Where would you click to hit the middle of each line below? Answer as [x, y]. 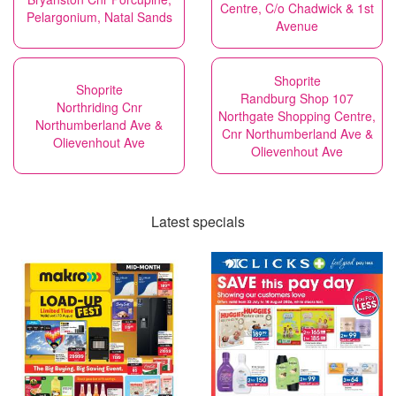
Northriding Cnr [99, 107]
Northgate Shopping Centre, [297, 116]
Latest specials [198, 221]
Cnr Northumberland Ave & [297, 133]
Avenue [297, 26]
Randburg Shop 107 [297, 98]
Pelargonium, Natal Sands [99, 17]
